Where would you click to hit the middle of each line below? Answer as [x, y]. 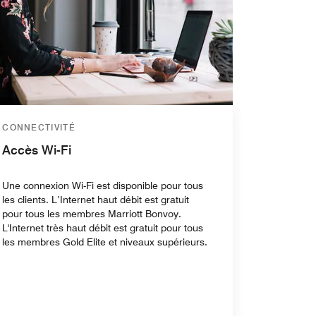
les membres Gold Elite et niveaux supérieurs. [105, 242]
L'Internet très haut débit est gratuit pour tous [103, 227]
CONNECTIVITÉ [39, 127]
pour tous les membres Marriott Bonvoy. [92, 213]
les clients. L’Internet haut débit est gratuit [96, 199]
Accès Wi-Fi [37, 150]
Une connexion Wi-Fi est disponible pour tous [103, 185]
